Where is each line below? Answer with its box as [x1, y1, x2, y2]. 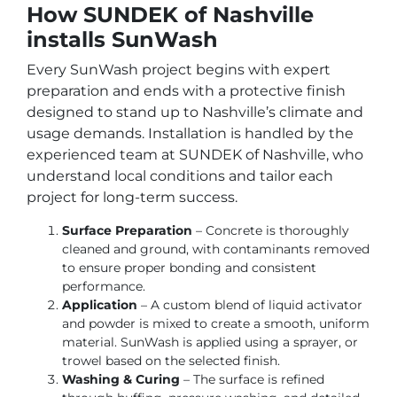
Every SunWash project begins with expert [27, 60, 331, 78]
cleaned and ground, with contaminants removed [62, 241, 370, 258]
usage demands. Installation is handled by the [27, 124, 354, 142]
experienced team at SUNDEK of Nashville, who [27, 145, 363, 163]
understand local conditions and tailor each [27, 167, 333, 184]
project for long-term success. [27, 188, 237, 206]
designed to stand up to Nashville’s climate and [27, 103, 363, 121]
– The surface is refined [180, 371, 324, 388]
